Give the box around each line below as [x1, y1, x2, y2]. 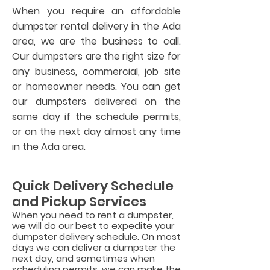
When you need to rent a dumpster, [12, 209, 174, 221]
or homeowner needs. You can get [12, 80, 181, 93]
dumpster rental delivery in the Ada [12, 19, 181, 33]
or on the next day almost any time [12, 125, 181, 139]
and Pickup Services [12, 192, 146, 211]
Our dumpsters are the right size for [12, 49, 181, 63]
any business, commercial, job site [12, 64, 181, 78]
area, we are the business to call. [12, 34, 181, 48]
